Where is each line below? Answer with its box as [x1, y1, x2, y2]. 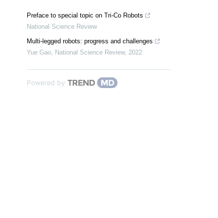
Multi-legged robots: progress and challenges [27, 37, 153, 45]
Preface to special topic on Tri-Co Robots [27, 12, 143, 19]
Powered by [27, 78, 65, 87]
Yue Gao [27, 49, 51, 56]
